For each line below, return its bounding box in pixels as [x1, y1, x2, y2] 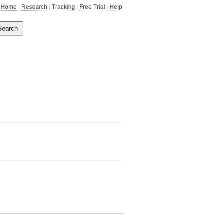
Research [21, 3, 47, 10]
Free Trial [79, 3, 105, 10]
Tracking [52, 3, 75, 10]
